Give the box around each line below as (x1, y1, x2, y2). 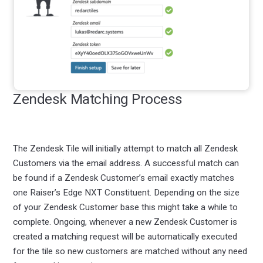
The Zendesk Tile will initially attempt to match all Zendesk (13, 143, 238, 154)
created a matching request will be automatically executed (13, 231, 238, 242)
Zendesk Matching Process (13, 90, 183, 107)
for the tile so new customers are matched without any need (13, 245, 248, 257)
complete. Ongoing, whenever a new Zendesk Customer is (13, 216, 238, 227)
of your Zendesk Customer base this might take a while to (13, 201, 238, 213)
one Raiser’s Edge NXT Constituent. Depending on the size (13, 187, 240, 198)
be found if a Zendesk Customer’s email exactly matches (13, 172, 235, 183)
